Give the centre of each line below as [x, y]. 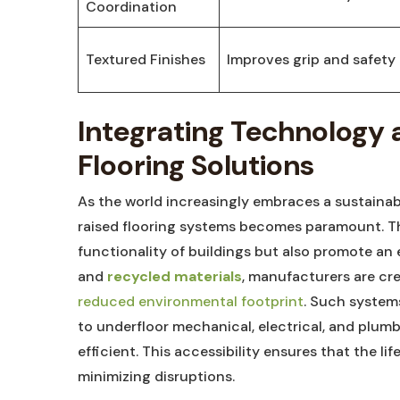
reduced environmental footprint [191, 301]
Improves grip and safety [311, 59]
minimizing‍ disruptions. [156, 376]
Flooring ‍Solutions [196, 165]
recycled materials [175, 276]
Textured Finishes [146, 59]
